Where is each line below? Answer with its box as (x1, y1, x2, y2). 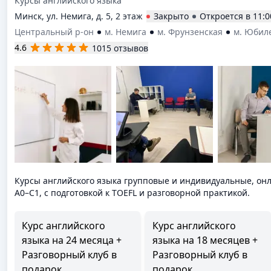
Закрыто (154, 10, 189, 22)
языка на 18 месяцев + (152, 233, 258, 247)
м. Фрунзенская (157, 26, 223, 38)
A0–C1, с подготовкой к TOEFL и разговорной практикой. (15, 187, 250, 198)
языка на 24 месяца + (22, 233, 122, 247)
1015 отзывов (92, 42, 148, 54)
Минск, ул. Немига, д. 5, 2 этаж (15, 10, 143, 22)
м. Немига (105, 26, 146, 38)
